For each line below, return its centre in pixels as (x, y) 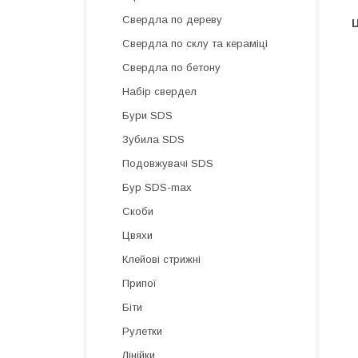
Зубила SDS (153, 139)
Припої (139, 283)
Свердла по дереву (172, 20)
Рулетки (142, 331)
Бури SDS (147, 115)
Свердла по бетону (171, 68)
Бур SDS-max (157, 187)
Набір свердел (159, 91)
